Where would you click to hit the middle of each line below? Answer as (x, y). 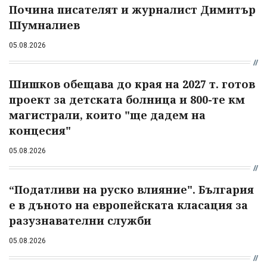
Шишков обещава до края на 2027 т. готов (132, 84)
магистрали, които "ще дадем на (107, 115)
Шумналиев (44, 25)
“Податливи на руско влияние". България (131, 189)
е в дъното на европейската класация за (128, 205)
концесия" (40, 130)
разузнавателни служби (80, 220)
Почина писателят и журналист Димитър (132, 9)
